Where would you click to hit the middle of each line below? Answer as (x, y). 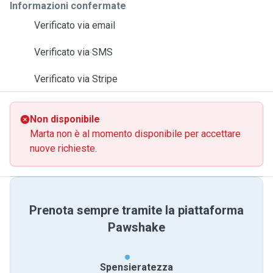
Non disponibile (65, 119)
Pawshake (136, 227)
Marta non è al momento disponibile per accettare (135, 134)
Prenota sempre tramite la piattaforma (136, 210)
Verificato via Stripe (76, 79)
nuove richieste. (63, 148)
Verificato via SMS (73, 52)
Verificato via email (75, 25)
